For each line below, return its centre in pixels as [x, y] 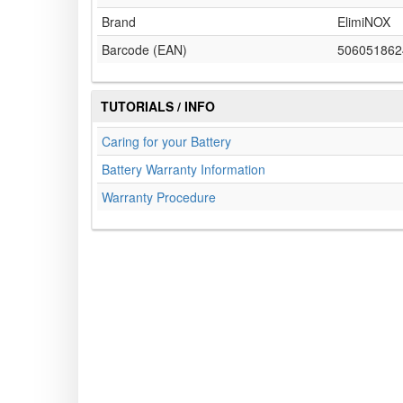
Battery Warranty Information [184, 170]
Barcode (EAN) [144, 50]
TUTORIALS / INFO [158, 107]
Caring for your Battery [166, 142]
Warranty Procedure [159, 197]
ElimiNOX [364, 22]
